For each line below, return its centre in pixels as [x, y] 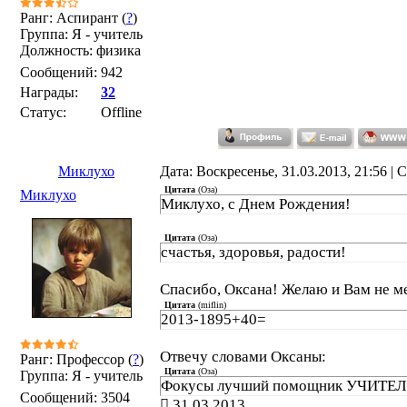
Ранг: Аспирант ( [73, 18]
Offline [121, 112]
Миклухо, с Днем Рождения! [256, 204]
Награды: [49, 92]
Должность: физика [80, 50]
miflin [212, 305]
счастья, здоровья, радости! [253, 252]
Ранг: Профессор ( [76, 359]
